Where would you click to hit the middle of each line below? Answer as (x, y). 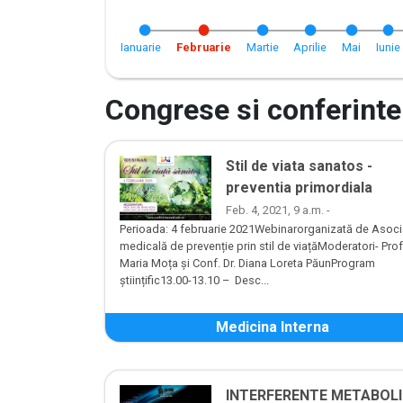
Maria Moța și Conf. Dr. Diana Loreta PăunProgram (247, 264)
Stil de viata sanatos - (299, 166)
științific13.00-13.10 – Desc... (194, 281)
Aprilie (310, 48)
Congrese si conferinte (253, 110)
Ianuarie (141, 48)
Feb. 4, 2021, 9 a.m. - (278, 210)
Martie (262, 48)
